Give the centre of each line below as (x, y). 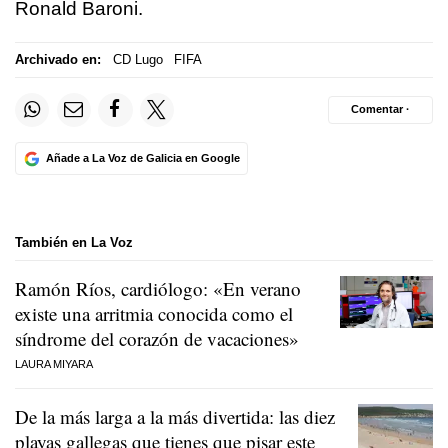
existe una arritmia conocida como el (154, 313)
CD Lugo (137, 60)
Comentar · (380, 109)
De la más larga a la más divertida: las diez (175, 416)
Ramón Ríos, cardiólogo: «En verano (158, 288)
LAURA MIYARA (54, 363)
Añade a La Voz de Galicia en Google (142, 158)
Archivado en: (58, 60)
